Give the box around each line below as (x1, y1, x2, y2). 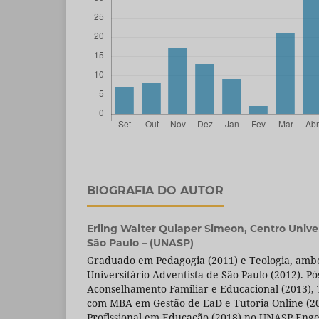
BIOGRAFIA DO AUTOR (87, 184, 224, 198)
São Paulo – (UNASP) (87, 236, 194, 250)
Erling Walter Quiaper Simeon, (87, 222, 250, 236)
